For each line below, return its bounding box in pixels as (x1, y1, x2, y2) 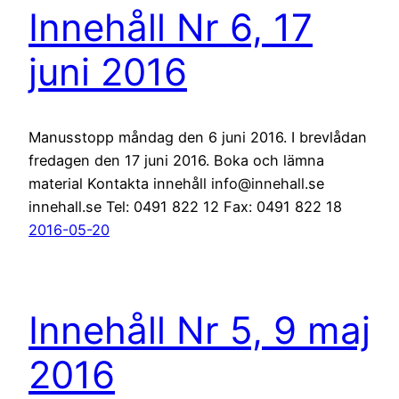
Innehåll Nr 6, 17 (28, 4, 313, 51)
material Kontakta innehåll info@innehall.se (28, 175, 324, 193)
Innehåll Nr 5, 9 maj (28, 307, 370, 354)
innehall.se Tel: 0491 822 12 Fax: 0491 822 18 (28, 198, 342, 216)
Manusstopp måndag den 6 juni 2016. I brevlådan (28, 128, 367, 147)
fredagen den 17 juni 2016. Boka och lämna (28, 151, 324, 170)
